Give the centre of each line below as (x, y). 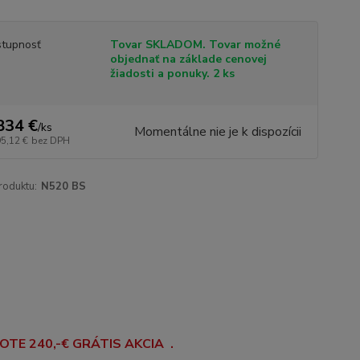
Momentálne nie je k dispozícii (217, 132)
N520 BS (63, 186)
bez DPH (50, 141)
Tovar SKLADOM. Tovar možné (195, 45)
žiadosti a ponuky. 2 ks (172, 74)
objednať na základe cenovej (188, 59)
